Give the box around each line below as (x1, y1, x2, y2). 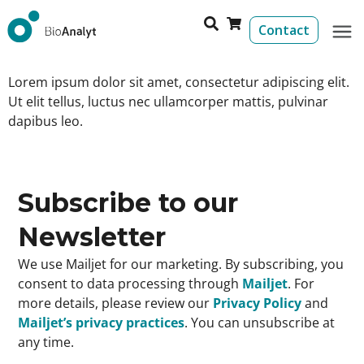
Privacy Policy (213, 293, 301, 312)
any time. (18, 332, 74, 351)
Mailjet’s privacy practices (18, 313, 184, 331)
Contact (258, 21, 310, 40)
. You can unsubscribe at (184, 313, 335, 331)
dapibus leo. (8, 111, 83, 130)
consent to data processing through (18, 274, 242, 292)
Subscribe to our (18, 186, 238, 219)
